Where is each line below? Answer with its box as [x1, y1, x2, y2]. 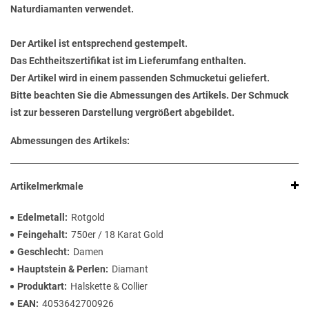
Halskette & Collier [70, 281, 148, 292]
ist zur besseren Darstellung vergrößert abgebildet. [10, 107, 235, 119]
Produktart [17, 281, 64, 292]
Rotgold [71, 212, 105, 223]
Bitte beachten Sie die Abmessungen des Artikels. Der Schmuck [10, 90, 288, 101]
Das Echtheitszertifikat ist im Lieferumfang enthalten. [10, 55, 246, 67]
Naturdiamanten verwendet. [10, 3, 134, 15]
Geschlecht [17, 246, 67, 258]
